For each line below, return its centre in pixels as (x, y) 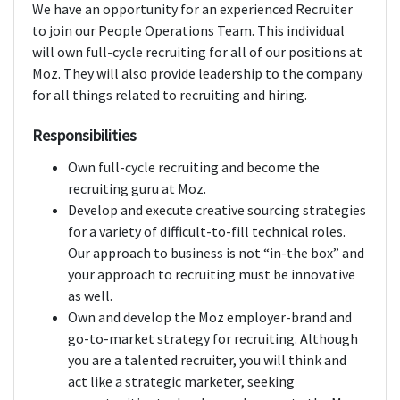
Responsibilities (84, 136)
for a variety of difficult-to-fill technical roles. (207, 232)
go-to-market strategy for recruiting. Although (213, 339)
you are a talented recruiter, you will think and (207, 360)
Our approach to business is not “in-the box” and (216, 253)
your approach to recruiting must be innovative (212, 275)
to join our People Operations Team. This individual (188, 31)
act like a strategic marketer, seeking (181, 382)
